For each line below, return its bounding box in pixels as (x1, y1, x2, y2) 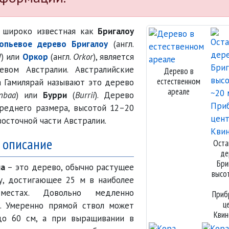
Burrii (75, 89, 95, 101)
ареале (168, 86, 190, 97)
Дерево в (164, 65, 194, 77)
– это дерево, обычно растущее (5, 162, 134, 173)
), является (93, 51, 134, 62)
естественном (157, 76, 201, 87)
